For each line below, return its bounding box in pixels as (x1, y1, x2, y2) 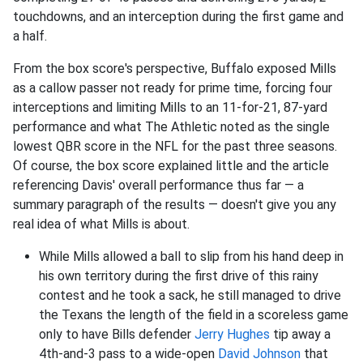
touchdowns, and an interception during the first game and (13, 9, 344, 24)
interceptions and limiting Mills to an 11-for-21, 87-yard (13, 100, 327, 115)
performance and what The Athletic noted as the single (13, 119, 330, 135)
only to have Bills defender (39, 327, 194, 342)
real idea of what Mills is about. (13, 216, 190, 232)
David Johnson (218, 346, 301, 361)
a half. (13, 28, 47, 44)
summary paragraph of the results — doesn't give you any (13, 197, 336, 212)
